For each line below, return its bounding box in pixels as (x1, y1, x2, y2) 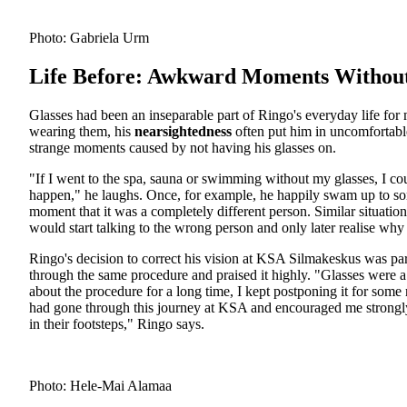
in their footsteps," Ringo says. (29, 315, 204, 332)
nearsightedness (134, 123, 232, 139)
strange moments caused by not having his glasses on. (29, 139, 336, 155)
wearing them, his (29, 123, 134, 139)
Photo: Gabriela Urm (29, 29, 149, 45)
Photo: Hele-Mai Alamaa (29, 377, 172, 393)
